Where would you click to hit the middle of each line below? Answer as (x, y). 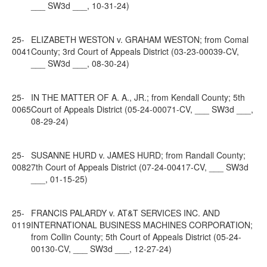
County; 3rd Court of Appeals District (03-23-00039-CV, (135, 51)
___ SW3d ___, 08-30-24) (80, 63)
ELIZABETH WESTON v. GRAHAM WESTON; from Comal (140, 39)
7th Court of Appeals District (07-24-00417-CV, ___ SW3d (140, 167)
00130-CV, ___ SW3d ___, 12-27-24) (101, 249)
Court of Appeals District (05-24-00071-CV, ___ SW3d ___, (142, 109)
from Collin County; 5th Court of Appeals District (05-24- (136, 237)
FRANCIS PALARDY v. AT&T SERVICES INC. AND (125, 213)
